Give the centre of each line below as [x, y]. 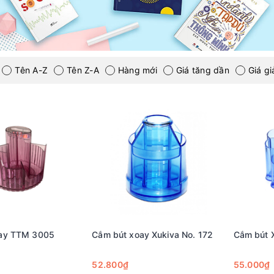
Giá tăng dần [202, 70]
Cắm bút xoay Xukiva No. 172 [153, 235]
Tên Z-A [83, 70]
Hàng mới [137, 70]
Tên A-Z [31, 70]
